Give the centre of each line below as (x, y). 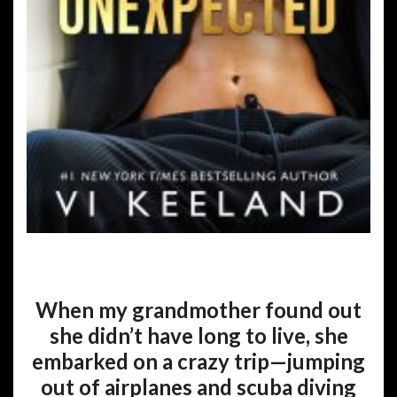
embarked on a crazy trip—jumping (198, 362)
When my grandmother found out (198, 310)
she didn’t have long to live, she (198, 336)
